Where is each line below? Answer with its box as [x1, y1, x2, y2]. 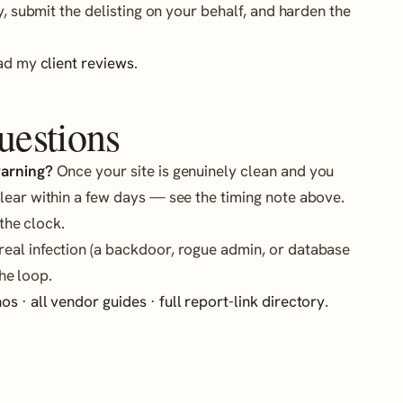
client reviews [40, 52, 134, 73]
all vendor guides [30, 291, 147, 312]
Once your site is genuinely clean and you [52, 161, 335, 182]
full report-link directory [158, 291, 326, 312]
